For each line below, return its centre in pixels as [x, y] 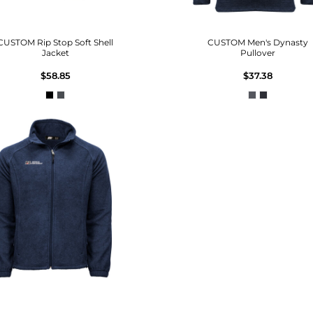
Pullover [258, 52]
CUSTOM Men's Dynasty [258, 42]
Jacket [55, 52]
